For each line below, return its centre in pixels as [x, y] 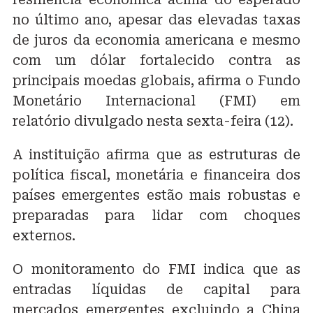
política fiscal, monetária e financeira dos [156, 175]
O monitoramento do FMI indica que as [156, 270]
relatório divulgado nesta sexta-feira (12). [153, 122]
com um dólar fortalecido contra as [156, 61]
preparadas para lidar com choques [156, 216]
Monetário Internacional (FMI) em [156, 101]
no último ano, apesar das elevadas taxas [156, 20]
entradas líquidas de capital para [156, 290]
